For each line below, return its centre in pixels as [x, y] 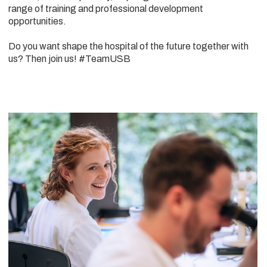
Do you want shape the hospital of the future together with [128, 46]
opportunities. [37, 21]
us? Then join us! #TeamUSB [69, 59]
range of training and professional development [106, 9]
